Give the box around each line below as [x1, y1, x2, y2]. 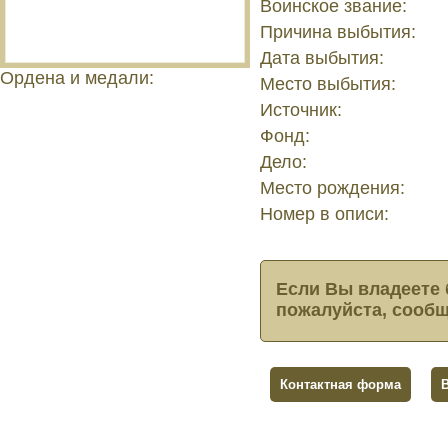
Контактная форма [280, 376, 401, 392]
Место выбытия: [260, 73, 396, 94]
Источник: [260, 99, 342, 120]
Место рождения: [260, 177, 405, 198]
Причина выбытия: [260, 21, 416, 42]
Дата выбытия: [260, 47, 384, 68]
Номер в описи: [260, 203, 389, 224]
